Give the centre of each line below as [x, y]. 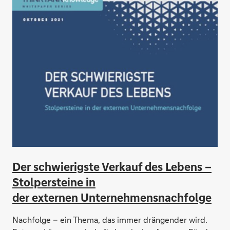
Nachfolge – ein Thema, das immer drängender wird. [110, 219]
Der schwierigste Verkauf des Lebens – [112, 167]
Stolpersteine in [54, 182]
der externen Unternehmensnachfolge [112, 197]
